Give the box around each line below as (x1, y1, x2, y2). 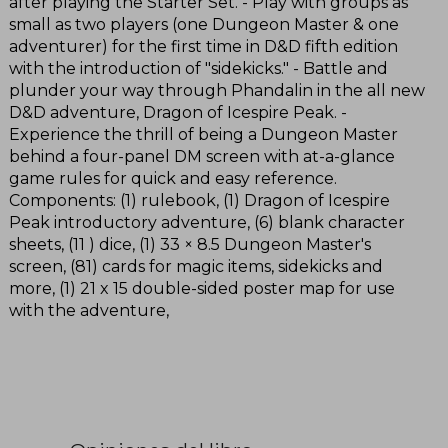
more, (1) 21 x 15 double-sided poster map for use (9, 278, 395, 298)
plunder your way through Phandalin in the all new (9, 80, 425, 100)
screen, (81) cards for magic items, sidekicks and (9, 256, 383, 276)
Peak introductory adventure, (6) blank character (9, 212, 405, 232)
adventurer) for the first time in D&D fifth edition (9, 36, 398, 56)
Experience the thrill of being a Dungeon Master (9, 124, 398, 144)
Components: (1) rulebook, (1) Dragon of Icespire (9, 190, 390, 210)
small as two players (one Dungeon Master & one (9, 14, 399, 34)
